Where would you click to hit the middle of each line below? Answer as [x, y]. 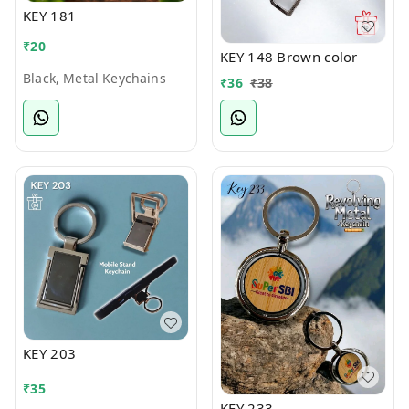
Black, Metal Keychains [94, 78]
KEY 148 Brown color [289, 57]
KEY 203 [50, 353]
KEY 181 [50, 16]
